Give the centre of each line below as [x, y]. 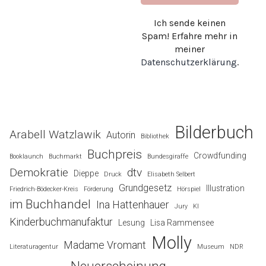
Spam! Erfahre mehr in [190, 36]
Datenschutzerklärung [189, 62]
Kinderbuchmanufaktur [61, 221]
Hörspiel [189, 189]
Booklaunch [26, 156]
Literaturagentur [34, 246]
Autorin [121, 135]
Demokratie [39, 172]
